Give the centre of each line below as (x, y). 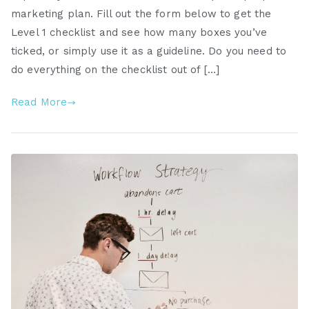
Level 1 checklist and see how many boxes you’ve (139, 33)
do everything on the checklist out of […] (116, 70)
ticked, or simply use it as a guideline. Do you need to (149, 51)
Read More (39, 102)
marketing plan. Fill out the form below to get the (141, 14)
